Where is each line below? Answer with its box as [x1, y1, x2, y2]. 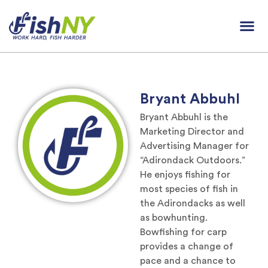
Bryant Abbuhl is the [140, 112, 228, 122]
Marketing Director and [140, 126, 244, 136]
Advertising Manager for [140, 141, 249, 151]
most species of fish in [140, 184, 238, 194]
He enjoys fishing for [140, 169, 230, 179]
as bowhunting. [140, 212, 210, 223]
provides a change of [140, 241, 233, 251]
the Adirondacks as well [140, 198, 245, 208]
